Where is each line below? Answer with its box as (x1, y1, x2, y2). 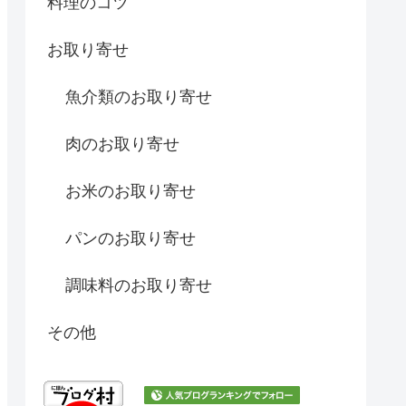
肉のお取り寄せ (65, 135, 179, 154)
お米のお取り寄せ (65, 182, 196, 201)
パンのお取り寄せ (65, 229, 196, 248)
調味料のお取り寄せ (65, 276, 212, 295)
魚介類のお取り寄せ (65, 88, 212, 107)
